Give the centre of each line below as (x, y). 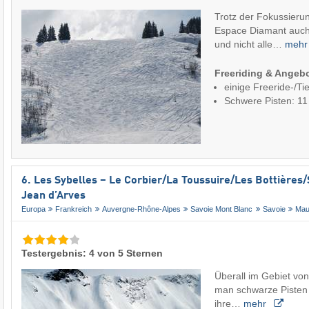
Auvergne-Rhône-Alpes (141, 209)
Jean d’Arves (53, 196)
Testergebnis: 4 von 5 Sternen (92, 253)
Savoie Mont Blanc (222, 209)
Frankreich (74, 209)
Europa (33, 209)
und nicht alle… (250, 44)
